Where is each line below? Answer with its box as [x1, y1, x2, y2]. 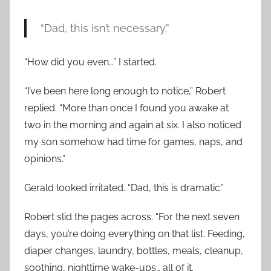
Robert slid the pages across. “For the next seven [24, 211, 240, 223]
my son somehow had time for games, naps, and [24, 136, 243, 148]
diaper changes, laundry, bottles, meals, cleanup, [24, 245, 243, 257]
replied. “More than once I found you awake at [24, 102, 229, 114]
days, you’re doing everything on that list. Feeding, [24, 228, 245, 240]
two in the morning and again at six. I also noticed [24, 119, 241, 131]
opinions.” [24, 153, 65, 165]
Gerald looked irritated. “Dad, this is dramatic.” [24, 182, 224, 194]
